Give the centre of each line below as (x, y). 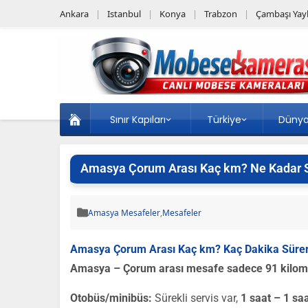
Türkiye (224, 120)
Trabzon (221, 14)
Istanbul (124, 14)
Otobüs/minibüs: (111, 298)
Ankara (74, 14)
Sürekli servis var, (196, 298)
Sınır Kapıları (138, 120)
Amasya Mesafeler (124, 212)
